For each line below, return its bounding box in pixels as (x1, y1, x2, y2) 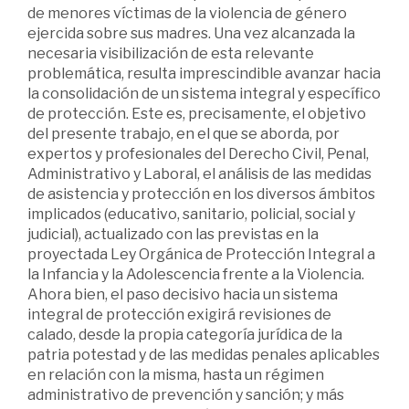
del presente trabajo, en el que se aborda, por (27, 124, 340, 142)
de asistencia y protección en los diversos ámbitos (27, 184, 375, 203)
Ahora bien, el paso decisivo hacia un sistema (27, 285, 338, 303)
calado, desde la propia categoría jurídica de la (27, 325, 342, 343)
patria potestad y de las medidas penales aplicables (27, 345, 380, 363)
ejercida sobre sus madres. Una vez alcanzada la (27, 24, 355, 42)
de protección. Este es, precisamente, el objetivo (27, 104, 366, 122)
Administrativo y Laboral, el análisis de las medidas (27, 164, 372, 183)
